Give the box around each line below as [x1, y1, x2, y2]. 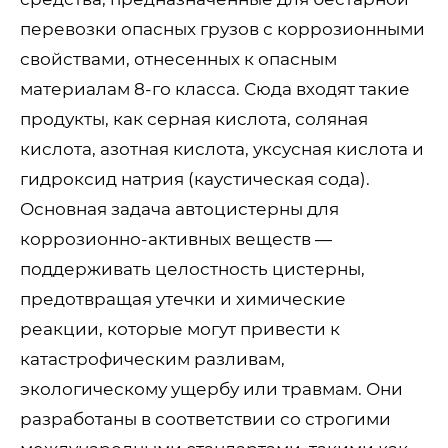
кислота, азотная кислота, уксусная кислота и [20, 138, 424, 159]
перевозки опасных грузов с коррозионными [20, 18, 425, 39]
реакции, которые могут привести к [20, 318, 340, 339]
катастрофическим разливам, [20, 348, 285, 369]
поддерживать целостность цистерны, [20, 258, 365, 279]
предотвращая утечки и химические [20, 288, 346, 309]
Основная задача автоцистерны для [20, 198, 339, 219]
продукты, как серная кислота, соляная [20, 108, 368, 129]
